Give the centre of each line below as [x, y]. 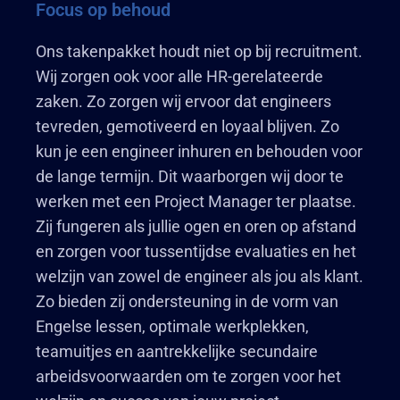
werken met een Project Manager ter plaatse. [196, 201]
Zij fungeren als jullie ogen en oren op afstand [196, 226]
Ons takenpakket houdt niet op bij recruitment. [199, 51]
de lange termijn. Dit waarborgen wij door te [190, 176]
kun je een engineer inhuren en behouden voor [199, 151]
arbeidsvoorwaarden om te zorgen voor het [188, 376]
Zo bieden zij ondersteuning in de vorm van [187, 301]
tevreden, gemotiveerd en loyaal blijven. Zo [187, 126]
